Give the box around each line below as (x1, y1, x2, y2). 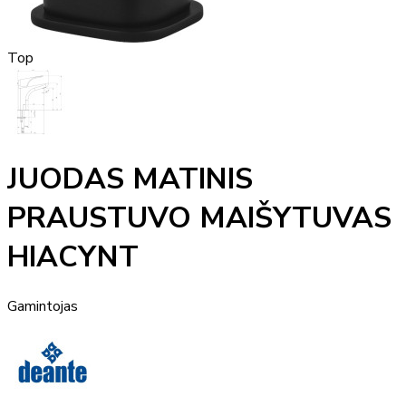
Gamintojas (7, 295, 78, 316)
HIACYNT (7, 237, 139, 277)
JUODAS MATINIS (7, 159, 253, 199)
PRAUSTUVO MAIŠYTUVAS (7, 198, 391, 238)
